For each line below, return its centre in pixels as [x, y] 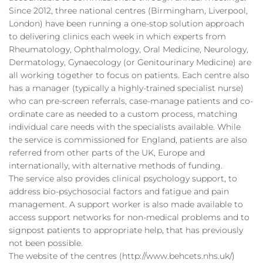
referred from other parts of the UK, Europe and [107, 153]
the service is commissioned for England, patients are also [128, 140]
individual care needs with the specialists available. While [125, 127]
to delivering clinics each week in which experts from [117, 36]
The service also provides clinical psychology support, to [123, 178]
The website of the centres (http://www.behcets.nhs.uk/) [122, 256]
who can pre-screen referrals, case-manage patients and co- [131, 101]
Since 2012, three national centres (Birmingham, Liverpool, [128, 11]
